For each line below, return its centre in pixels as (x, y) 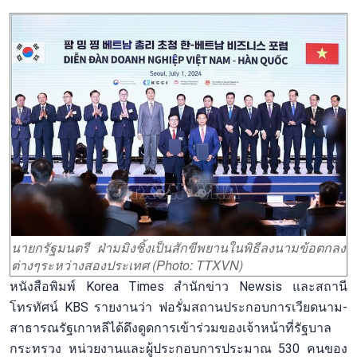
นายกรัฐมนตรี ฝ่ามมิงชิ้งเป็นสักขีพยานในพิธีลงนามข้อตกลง (178, 248)
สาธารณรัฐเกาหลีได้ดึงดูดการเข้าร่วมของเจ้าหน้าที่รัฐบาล (171, 328)
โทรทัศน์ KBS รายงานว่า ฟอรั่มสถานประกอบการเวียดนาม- (178, 307)
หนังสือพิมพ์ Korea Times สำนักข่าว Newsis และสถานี (178, 286)
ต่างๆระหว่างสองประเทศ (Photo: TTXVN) (127, 265)
